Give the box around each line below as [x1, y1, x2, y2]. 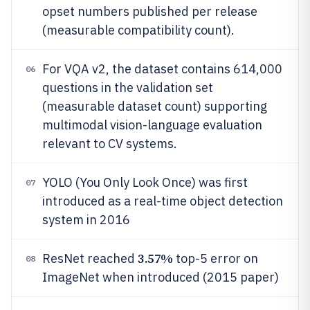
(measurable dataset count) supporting [42, 98, 267, 114]
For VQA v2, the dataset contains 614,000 [42, 61, 282, 77]
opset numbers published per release [42, 3, 257, 19]
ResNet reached [42, 250, 138, 266]
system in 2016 [42, 212, 130, 228]
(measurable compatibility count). [42, 22, 235, 38]
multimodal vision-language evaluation [42, 117, 262, 133]
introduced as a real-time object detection [42, 193, 283, 209]
